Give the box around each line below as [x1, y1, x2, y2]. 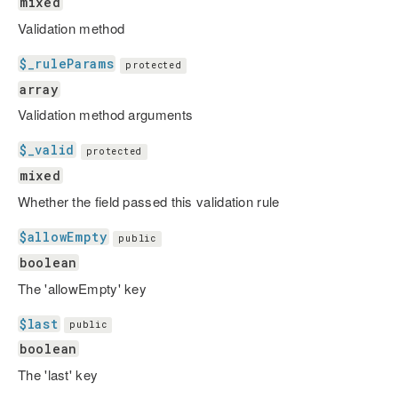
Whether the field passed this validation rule [18, 191, 280, 211]
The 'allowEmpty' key [18, 278, 147, 298]
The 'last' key [18, 365, 99, 385]
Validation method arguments [18, 105, 194, 124]
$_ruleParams [20, 54, 115, 72]
